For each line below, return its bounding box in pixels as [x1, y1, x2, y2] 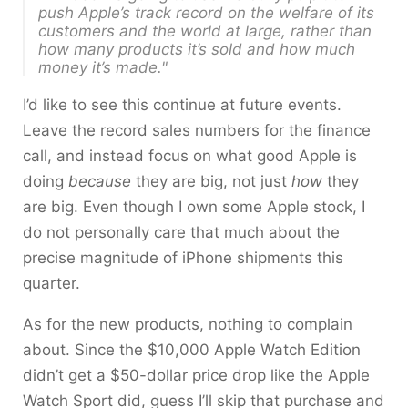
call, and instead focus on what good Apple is [23, 147, 357, 165]
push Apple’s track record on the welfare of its [38, 4, 374, 22]
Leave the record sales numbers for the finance [23, 121, 371, 139]
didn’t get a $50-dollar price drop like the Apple [23, 366, 370, 384]
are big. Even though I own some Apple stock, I [23, 198, 365, 216]
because [68, 172, 131, 190]
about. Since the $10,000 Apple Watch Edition [23, 341, 361, 359]
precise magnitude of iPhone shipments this [23, 249, 343, 267]
